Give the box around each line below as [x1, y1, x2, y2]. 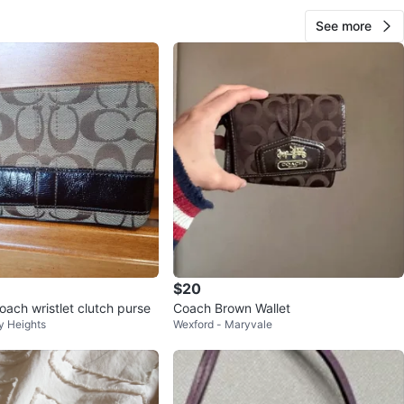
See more [316, 18, 372, 34]
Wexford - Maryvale [173, 317, 272, 332]
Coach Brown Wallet [173, 300, 290, 317]
